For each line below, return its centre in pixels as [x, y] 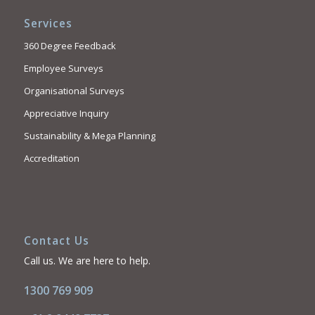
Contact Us [56, 241]
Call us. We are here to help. [87, 261]
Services [48, 24]
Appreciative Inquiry [66, 114]
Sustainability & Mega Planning [89, 136]
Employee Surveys [63, 69]
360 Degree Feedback [70, 46]
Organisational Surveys [74, 91]
